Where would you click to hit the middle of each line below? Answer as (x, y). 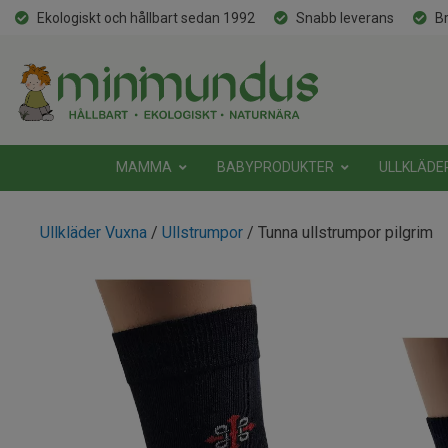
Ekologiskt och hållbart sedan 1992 (146, 18)
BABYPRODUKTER (275, 167)
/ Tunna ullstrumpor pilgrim (338, 232)
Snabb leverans (345, 18)
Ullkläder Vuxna (93, 232)
